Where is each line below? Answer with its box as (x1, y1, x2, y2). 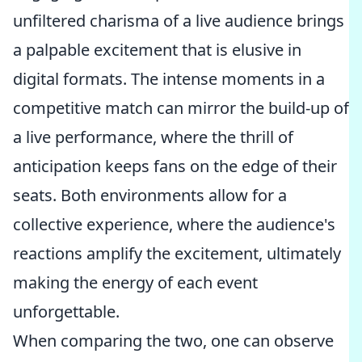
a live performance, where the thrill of (13, 126, 293, 148)
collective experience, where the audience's (13, 213, 335, 235)
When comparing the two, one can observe (13, 330, 334, 351)
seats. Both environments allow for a (13, 184, 287, 206)
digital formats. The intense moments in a (13, 68, 325, 90)
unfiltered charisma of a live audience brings (13, 10, 344, 32)
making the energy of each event (13, 271, 258, 293)
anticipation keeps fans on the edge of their (13, 155, 337, 177)
